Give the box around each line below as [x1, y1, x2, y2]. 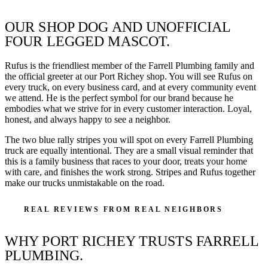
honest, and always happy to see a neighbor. [5, 114, 170, 124]
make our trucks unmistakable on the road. [5, 177, 165, 188]
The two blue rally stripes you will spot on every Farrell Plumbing [5, 134, 253, 145]
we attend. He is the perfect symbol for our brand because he [5, 92, 233, 103]
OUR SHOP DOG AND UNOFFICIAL [5, 19, 231, 35]
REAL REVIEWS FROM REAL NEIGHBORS [24, 205, 223, 214]
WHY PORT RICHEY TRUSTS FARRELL [5, 233, 259, 249]
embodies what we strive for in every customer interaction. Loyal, [5, 103, 252, 114]
